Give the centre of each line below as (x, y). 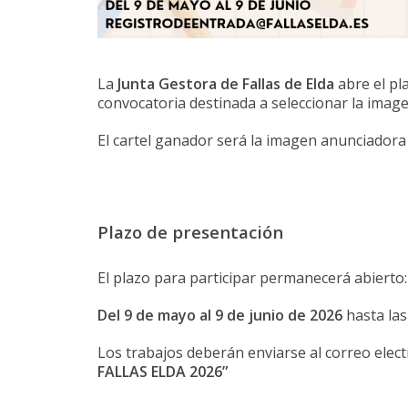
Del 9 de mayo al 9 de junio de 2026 (222, 316)
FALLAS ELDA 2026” (163, 372)
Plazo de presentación (190, 232)
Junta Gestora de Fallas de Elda (226, 84)
